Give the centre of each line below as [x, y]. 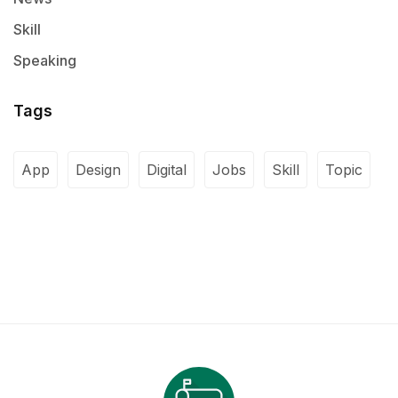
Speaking [45, 61]
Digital [167, 170]
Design [98, 170]
